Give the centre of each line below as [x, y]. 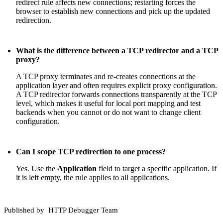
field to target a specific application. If [157, 169]
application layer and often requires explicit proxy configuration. [116, 86]
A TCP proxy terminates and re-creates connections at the [106, 77]
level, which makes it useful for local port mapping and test [108, 104]
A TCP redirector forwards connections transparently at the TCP [116, 95]
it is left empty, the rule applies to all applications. [93, 178]
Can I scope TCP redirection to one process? [91, 152]
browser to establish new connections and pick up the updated [113, 11]
